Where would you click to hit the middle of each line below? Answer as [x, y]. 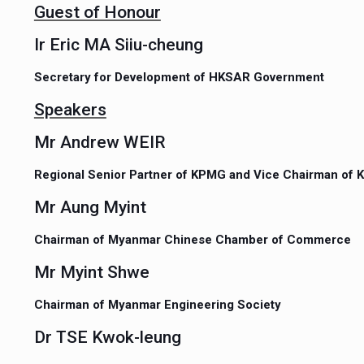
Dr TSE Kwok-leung [107, 337]
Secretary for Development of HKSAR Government [179, 77]
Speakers [70, 110]
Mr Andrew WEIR [100, 142]
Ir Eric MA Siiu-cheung [118, 45]
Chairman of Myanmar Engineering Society [157, 305]
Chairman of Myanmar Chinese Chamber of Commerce [192, 240]
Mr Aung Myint [90, 207]
